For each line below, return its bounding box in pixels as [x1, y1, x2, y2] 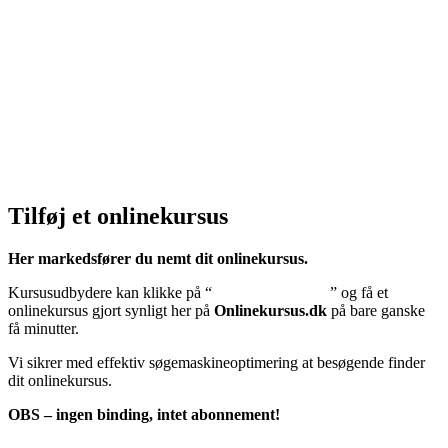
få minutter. [8, 320, 79, 338]
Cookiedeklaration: [8, 126, 139, 144]
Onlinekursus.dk [214, 302, 327, 320]
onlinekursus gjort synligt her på [8, 302, 214, 320]
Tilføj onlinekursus [212, 284, 330, 302]
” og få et [330, 284, 388, 302]
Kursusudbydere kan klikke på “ [8, 284, 212, 302]
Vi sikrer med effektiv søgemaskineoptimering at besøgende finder [8, 354, 425, 372]
